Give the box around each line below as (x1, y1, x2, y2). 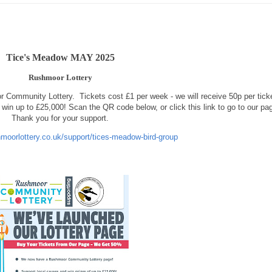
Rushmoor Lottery (28, 72, 92, 82)
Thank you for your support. (12, 113, 109, 123)
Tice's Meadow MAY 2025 (5, 52, 115, 63)
